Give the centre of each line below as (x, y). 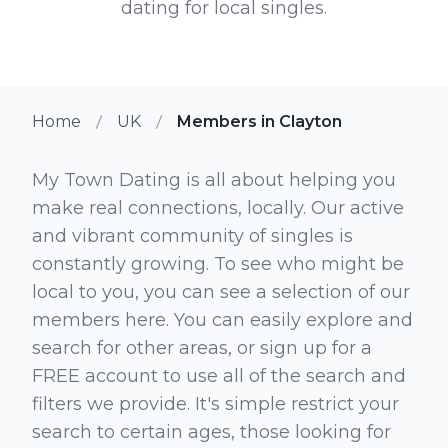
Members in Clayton (259, 121)
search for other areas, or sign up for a (202, 347)
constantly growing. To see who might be (218, 263)
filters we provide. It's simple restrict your (215, 403)
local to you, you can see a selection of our (221, 291)
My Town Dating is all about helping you (214, 179)
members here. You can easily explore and (222, 319)
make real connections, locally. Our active (218, 207)
